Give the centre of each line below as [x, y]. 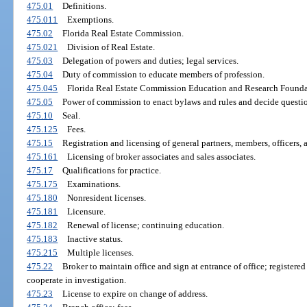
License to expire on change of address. [135, 293]
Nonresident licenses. [106, 197]
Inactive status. [95, 238]
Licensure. [86, 211]
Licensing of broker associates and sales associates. [161, 156]
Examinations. [94, 184]
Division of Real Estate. [111, 47]
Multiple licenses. [100, 252]
